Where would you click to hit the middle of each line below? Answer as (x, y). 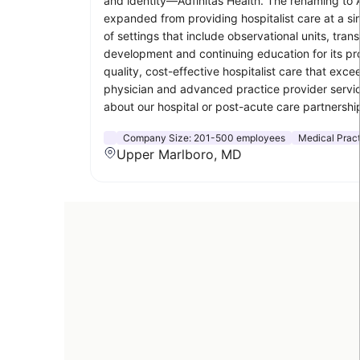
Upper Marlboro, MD (179, 154)
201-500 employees (239, 137)
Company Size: (158, 137)
